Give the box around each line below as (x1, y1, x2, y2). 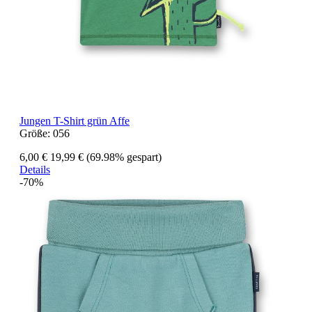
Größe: (19, 127, 53, 140)
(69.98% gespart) (86, 151, 162, 164)
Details (19, 164, 50, 176)
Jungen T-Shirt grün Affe (19, 115, 130, 127)
